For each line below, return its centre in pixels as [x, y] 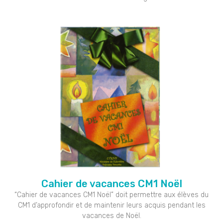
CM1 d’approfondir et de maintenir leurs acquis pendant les [111, 205]
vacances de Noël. [111, 216]
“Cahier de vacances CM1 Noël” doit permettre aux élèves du [111, 195]
